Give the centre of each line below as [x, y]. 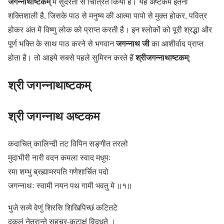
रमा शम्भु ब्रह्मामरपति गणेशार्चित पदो [58, 171]
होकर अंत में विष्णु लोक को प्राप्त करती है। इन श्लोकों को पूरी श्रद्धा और [110, 29]
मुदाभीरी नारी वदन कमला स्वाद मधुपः [59, 157]
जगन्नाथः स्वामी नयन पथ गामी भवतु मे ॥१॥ [70, 185]
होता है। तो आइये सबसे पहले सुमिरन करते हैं [72, 57]
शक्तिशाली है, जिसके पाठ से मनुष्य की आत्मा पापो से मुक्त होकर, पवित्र [107, 15]
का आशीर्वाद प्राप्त [177, 43]
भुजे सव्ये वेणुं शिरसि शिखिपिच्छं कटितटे [63, 207]
